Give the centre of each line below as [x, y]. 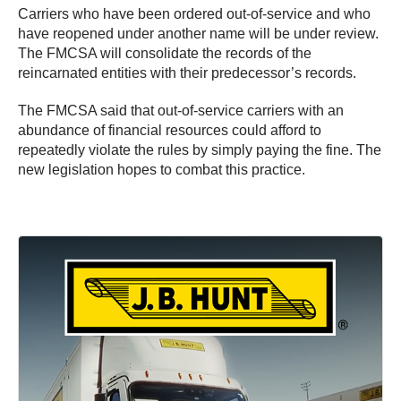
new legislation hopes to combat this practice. [162, 170]
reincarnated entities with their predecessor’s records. [187, 73]
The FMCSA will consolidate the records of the [165, 54]
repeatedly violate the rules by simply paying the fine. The [200, 150]
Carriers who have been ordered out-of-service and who [194, 14]
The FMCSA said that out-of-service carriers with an [181, 111]
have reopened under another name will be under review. [198, 34]
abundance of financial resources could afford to [170, 131]
